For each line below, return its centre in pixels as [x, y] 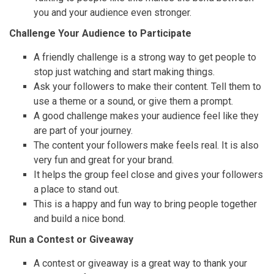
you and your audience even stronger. [113, 13]
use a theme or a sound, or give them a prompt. [133, 102]
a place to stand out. [76, 190]
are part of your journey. [83, 131]
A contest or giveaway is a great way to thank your [140, 264]
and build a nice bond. [80, 219]
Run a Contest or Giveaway [71, 240]
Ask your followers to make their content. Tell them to [147, 87]
